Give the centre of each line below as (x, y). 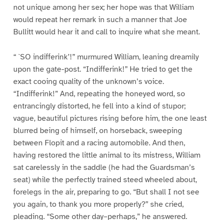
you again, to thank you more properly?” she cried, (98, 205)
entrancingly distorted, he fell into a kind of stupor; (99, 106)
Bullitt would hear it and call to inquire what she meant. (106, 32)
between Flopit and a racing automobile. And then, (99, 143)
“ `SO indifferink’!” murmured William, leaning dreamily (106, 57)
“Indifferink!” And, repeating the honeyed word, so (99, 94)
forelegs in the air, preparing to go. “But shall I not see (106, 192)
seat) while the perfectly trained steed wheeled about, (105, 180)
